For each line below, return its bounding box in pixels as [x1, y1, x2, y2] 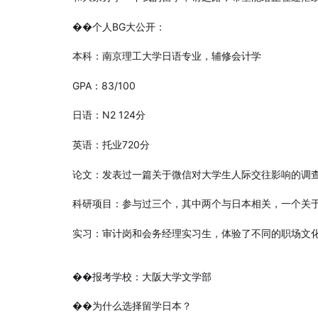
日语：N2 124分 [72, 109, 146, 121]
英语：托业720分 [72, 138, 150, 150]
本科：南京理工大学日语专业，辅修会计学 [72, 50, 261, 62]
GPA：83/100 [72, 79, 136, 92]
